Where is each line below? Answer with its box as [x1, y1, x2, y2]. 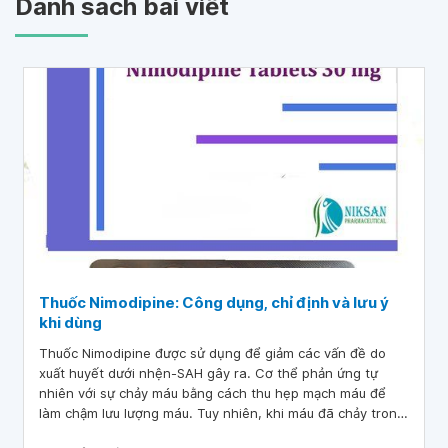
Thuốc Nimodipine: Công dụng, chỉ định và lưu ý [39, 293, 389, 312]
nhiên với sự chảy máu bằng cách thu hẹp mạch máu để [39, 385, 386, 401]
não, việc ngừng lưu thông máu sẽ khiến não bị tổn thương [39, 425, 407, 441]
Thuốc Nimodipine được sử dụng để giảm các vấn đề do [39, 345, 386, 361]
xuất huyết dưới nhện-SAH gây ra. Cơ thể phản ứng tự [39, 365, 378, 381]
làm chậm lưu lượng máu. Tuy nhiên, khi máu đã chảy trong [39, 405, 405, 421]
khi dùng [39, 313, 102, 332]
